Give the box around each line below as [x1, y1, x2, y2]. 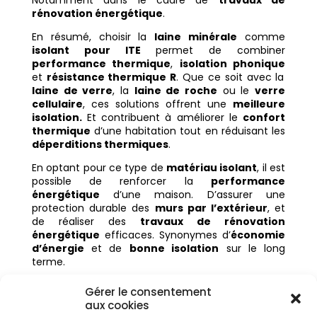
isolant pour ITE [31, 43, 141, 57]
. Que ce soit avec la [176, 70, 284, 84]
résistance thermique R [46, 70, 177, 84]
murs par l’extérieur [154, 201, 267, 215]
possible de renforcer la [31, 174, 212, 188]
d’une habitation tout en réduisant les [90, 124, 286, 138]
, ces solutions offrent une [82, 97, 234, 111]
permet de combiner [140, 43, 286, 57]
